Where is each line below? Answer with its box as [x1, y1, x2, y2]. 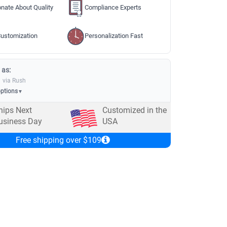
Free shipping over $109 [15, 135, 101, 145]
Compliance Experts [85, 4, 142, 11]
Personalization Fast [85, 32, 143, 40]
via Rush [2, 77, 26, 84]
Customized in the [102, 105, 167, 116]
